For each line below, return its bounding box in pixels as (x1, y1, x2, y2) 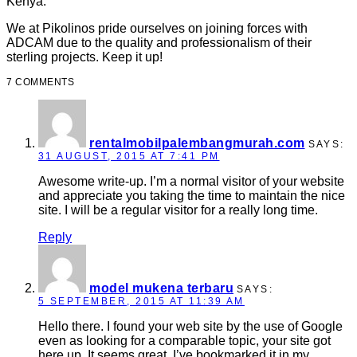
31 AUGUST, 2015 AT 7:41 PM (38, 150, 220, 162)
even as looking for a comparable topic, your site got (38, 333, 331, 347)
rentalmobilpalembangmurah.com (89, 135, 305, 150)
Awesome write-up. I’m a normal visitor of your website (38, 174, 344, 188)
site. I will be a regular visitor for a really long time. (38, 202, 318, 217)
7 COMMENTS (6, 76, 74, 88)
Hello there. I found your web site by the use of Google (38, 319, 343, 333)
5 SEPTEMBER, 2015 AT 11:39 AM (38, 295, 245, 307)
